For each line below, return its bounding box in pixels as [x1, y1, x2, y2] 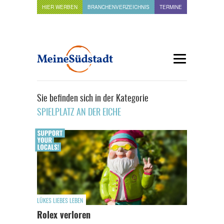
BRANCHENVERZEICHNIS [87, 3, 149, 10]
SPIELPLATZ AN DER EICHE [37, 108, 121, 117]
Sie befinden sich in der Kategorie [37, 94, 148, 103]
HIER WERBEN [42, 3, 77, 10]
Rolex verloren [37, 211, 90, 220]
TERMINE [159, 3, 182, 10]
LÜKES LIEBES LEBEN [37, 198, 83, 204]
